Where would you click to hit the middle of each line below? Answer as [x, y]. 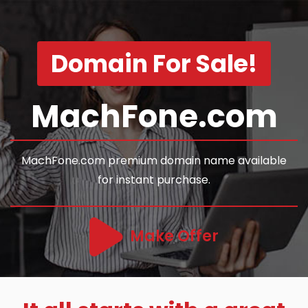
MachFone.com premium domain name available [154, 161]
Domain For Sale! [154, 64]
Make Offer [174, 236]
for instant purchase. [154, 180]
